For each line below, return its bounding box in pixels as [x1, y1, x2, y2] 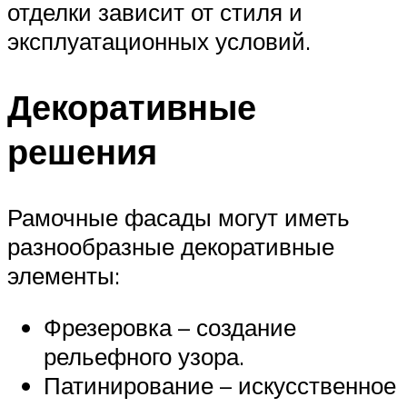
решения [7, 128, 157, 174]
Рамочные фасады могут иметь [7, 202, 350, 232]
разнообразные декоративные [7, 231, 334, 261]
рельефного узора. [44, 342, 244, 372]
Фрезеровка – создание [44, 313, 296, 342]
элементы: [7, 260, 120, 290]
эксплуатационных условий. [7, 26, 311, 56]
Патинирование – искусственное [44, 371, 396, 401]
